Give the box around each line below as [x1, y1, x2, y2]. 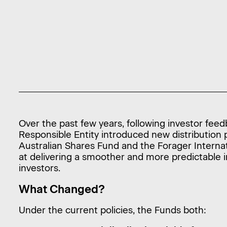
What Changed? [18, 182, 105, 196]
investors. [18, 162, 60, 174]
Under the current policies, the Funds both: [18, 204, 206, 216]
